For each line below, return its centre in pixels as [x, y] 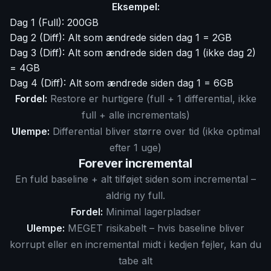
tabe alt [135, 261]
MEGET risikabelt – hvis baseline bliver [155, 228]
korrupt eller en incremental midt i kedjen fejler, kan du [135, 244]
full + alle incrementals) [135, 115]
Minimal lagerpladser [152, 212]
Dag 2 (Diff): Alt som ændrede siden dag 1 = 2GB [121, 38]
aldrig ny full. [135, 195]
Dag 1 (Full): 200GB [54, 22]
